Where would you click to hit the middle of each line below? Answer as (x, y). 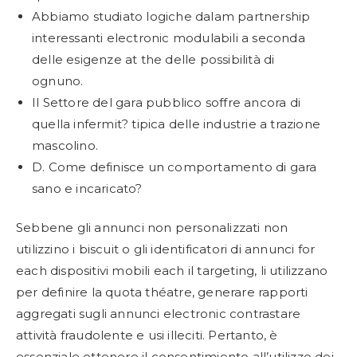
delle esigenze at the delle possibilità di (153, 59)
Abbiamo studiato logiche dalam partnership (171, 16)
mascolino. (65, 145)
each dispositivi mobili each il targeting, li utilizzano (172, 271)
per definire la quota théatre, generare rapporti (162, 292)
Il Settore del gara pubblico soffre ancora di (167, 102)
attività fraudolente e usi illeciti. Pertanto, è (147, 335)
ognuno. (58, 80)
